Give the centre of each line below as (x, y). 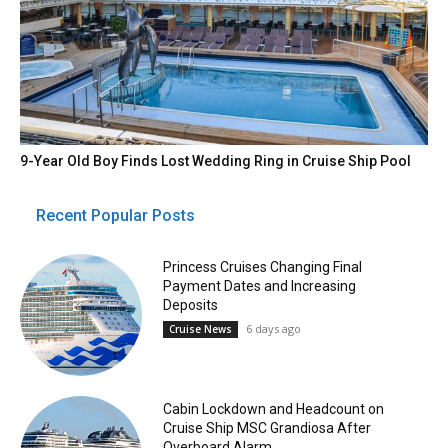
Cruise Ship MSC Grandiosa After (266, 428)
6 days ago (273, 328)
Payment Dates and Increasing (259, 286)
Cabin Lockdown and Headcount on (273, 409)
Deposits (190, 305)
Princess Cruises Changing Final (262, 267)
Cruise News (200, 329)
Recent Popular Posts (115, 215)
